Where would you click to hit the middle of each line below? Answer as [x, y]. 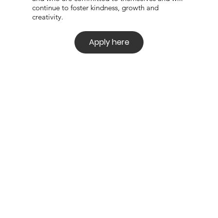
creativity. [48, 17]
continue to [51, 7]
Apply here [109, 42]
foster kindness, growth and [115, 7]
